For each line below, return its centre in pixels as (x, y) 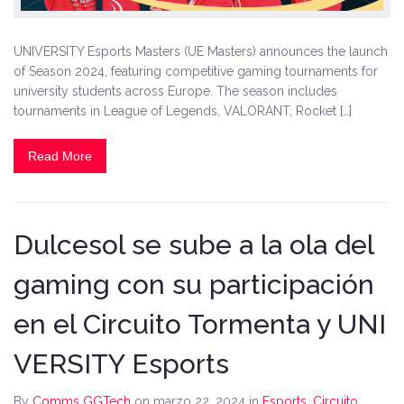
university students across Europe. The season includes (175, 91)
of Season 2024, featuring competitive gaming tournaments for (196, 71)
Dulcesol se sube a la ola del (193, 244)
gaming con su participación (194, 284)
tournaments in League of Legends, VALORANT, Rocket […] (183, 110)
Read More (60, 156)
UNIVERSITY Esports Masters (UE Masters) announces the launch (201, 51)
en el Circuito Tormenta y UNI (200, 324)
